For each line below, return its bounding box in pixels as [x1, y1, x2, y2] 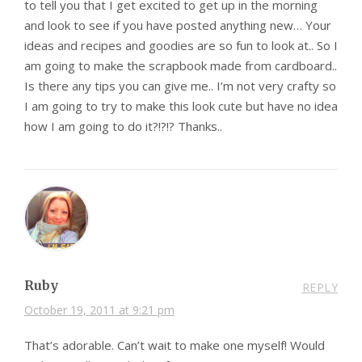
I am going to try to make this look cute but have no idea [24, 97, 338, 114]
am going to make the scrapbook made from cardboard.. [24, 57, 337, 74]
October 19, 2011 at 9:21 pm [24, 301, 175, 318]
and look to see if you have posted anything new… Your [24, 16, 331, 33]
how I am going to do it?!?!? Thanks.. [24, 117, 222, 134]
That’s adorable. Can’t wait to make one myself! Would [24, 336, 325, 353]
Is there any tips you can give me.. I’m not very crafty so [24, 77, 336, 94]
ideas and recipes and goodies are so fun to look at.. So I [24, 36, 338, 53]
